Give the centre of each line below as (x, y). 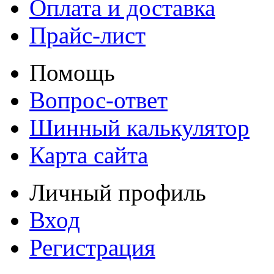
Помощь (72, 72)
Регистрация (92, 247)
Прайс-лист (87, 35)
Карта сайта (89, 155)
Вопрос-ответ (98, 100)
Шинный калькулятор (139, 127)
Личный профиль (118, 192)
